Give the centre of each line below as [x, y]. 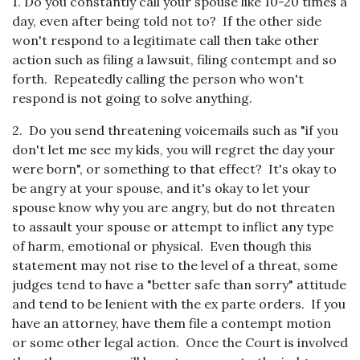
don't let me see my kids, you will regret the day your [174, 149]
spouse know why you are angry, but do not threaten [174, 207]
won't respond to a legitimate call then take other [166, 40]
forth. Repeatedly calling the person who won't [158, 79]
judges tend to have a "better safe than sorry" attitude [179, 284]
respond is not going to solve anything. [132, 98]
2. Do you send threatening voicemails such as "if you [175, 130]
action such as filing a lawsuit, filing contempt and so [174, 59]
